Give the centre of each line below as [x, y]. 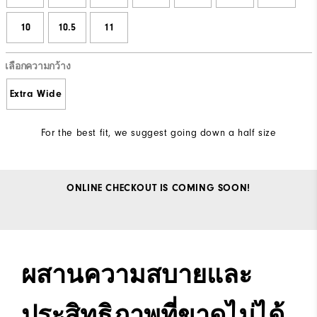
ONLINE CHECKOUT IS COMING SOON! [158, 188]
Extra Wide [36, 94]
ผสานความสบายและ [137, 275]
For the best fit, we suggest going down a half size [158, 132]
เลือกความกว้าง [38, 67]
